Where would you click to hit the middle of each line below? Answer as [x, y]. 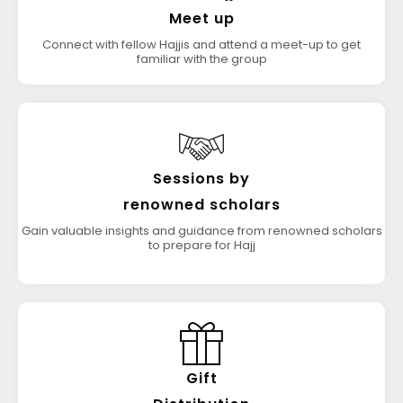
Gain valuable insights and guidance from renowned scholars [201, 231]
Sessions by [201, 179]
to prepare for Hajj [201, 245]
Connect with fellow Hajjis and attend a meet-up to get [201, 45]
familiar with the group [201, 59]
